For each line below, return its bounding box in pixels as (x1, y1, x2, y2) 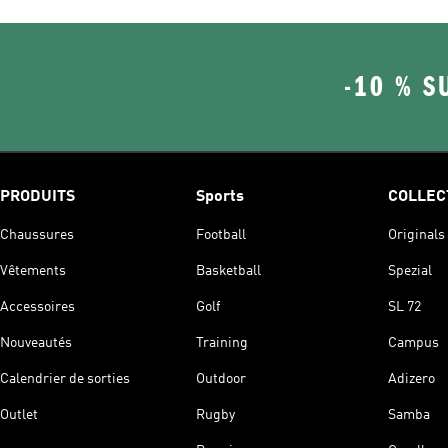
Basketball (196, 263, 261, 278)
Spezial (388, 263, 432, 278)
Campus (388, 335, 439, 350)
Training (196, 335, 248, 350)
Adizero (388, 371, 435, 386)
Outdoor (196, 371, 246, 386)
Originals (388, 227, 445, 242)
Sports (196, 188, 244, 205)
